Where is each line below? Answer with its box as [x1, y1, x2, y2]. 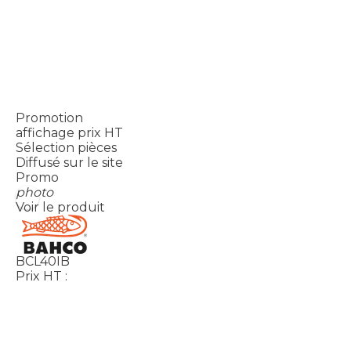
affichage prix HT [16, 125, 123, 141]
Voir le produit [16, 200, 105, 215]
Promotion [16, 110, 83, 126]
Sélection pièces [16, 140, 117, 156]
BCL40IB [16, 254, 70, 270]
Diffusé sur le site [16, 155, 123, 171]
